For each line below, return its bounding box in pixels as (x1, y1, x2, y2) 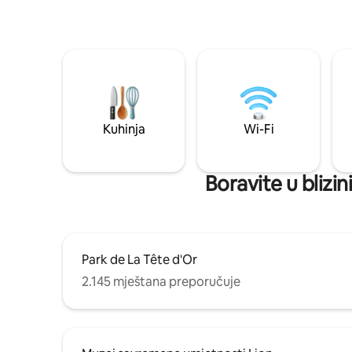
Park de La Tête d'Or (82, 251, 197, 268)
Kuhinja (102, 120, 145, 137)
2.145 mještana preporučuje (82, 273, 240, 290)
